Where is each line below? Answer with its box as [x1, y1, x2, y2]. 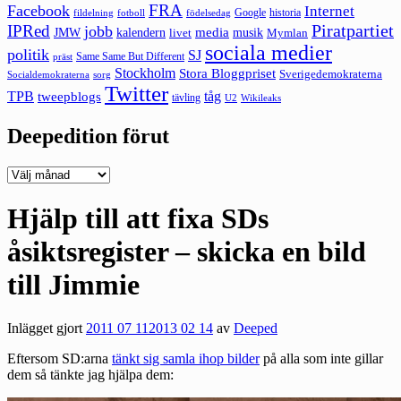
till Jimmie [7, 268, 140, 301]
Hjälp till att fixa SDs [7, 201, 269, 235]
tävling [172, 90, 200, 104]
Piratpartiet [311, 20, 394, 40]
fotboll [117, 7, 145, 18]
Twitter [105, 81, 168, 106]
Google [235, 5, 266, 19]
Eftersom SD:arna [7, 351, 112, 367]
